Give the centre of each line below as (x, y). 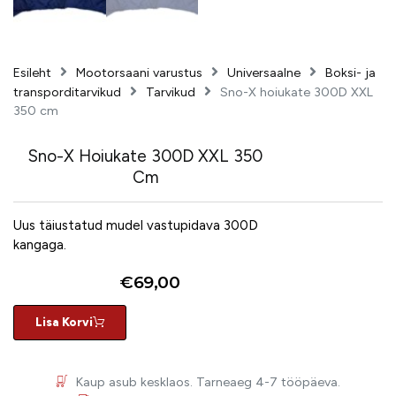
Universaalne (264, 73)
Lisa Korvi (64, 322)
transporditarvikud (67, 93)
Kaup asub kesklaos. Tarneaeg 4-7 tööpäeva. (208, 383)
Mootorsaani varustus (139, 73)
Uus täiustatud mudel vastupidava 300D (136, 226)
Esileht (32, 73)
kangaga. (40, 245)
